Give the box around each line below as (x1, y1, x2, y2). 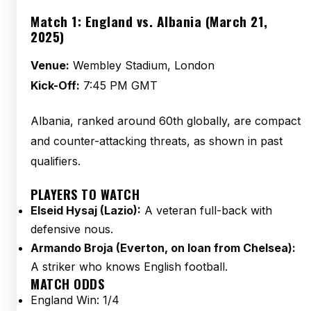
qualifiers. (31, 154, 81, 168)
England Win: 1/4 (31, 293, 119, 307)
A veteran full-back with (141, 203, 272, 217)
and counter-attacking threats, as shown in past (31, 134, 283, 148)
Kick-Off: (31, 78, 80, 92)
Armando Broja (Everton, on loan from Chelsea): (31, 241, 296, 255)
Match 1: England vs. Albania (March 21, (31, 11, 268, 31)
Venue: (31, 58, 69, 72)
